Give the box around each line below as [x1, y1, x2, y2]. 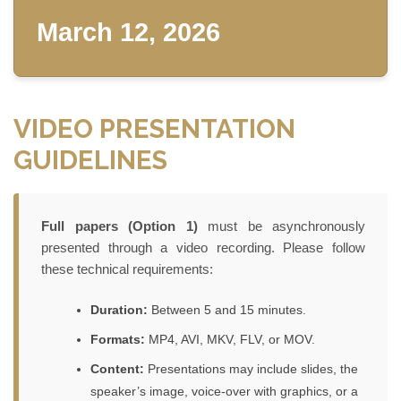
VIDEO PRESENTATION [13, 112, 295, 144]
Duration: [90, 302, 148, 317]
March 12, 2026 [37, 16, 220, 47]
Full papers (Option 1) [41, 218, 198, 234]
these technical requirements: [41, 261, 213, 277]
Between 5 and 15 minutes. [148, 302, 306, 317]
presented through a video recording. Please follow [41, 240, 365, 255]
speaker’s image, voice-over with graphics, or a [90, 383, 358, 398]
